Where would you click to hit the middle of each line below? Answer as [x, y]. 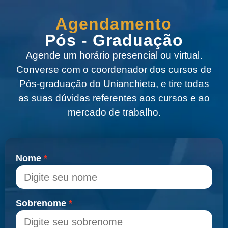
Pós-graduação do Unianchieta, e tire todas [114, 84]
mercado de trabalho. [114, 112]
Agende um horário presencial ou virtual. [114, 55]
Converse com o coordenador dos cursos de [114, 70]
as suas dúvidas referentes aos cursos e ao [114, 98]
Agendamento [114, 24]
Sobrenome [41, 203]
